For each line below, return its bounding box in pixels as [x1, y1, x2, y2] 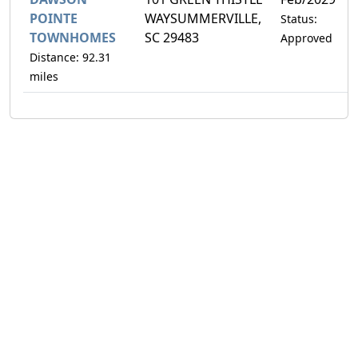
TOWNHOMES [30, 28, 116, 46]
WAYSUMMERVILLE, [145, 9, 261, 27]
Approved [280, 30, 332, 46]
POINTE [30, 9, 78, 27]
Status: [280, 10, 317, 26]
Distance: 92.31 [30, 49, 111, 65]
